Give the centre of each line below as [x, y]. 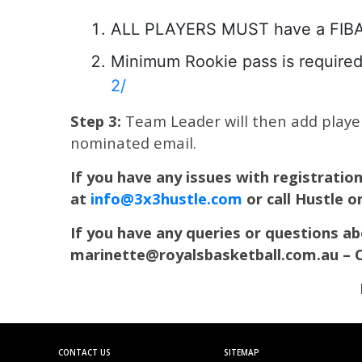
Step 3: [98, 121]
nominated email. [133, 143]
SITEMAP [242, 352]
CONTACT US [84, 352]
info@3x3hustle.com [166, 198]
